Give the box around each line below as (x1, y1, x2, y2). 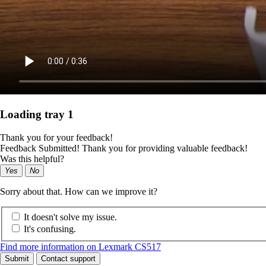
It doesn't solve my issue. (24, 212, 117, 223)
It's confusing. (24, 224, 76, 235)
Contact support (41, 254, 96, 264)
